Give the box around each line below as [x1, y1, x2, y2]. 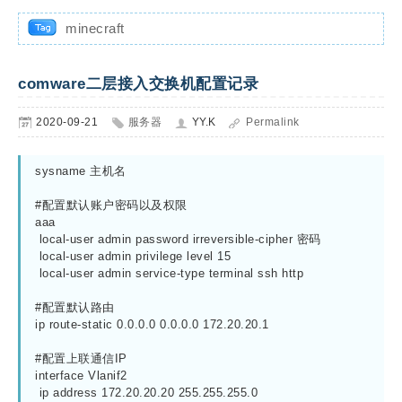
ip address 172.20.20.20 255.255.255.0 [35, 386, 258, 399]
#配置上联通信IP [35, 352, 127, 365]
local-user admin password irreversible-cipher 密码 [35, 232, 321, 246]
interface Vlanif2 [35, 369, 127, 382]
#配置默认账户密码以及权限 [35, 198, 188, 212]
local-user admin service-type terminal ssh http [35, 267, 303, 280]
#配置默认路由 [35, 301, 115, 314]
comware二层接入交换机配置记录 [18, 75, 258, 92]
